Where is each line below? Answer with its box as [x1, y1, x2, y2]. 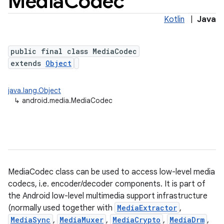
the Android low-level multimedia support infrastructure [8, 191, 207, 201]
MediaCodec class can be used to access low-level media [8, 167, 215, 177]
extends [10, 58, 45, 68]
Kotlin [164, 14, 184, 24]
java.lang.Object [8, 86, 61, 95]
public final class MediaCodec [10, 46, 137, 56]
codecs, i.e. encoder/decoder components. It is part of [8, 179, 205, 189]
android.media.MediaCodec [22, 96, 112, 105]
